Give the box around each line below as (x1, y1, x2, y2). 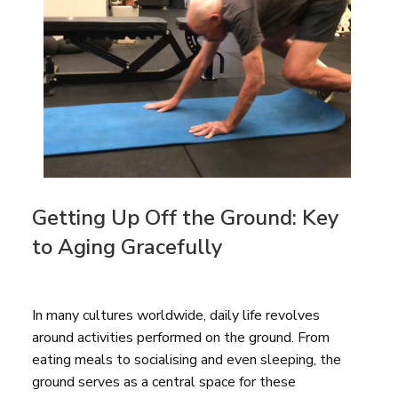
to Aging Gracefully (32, 232, 222, 261)
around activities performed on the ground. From (32, 327, 330, 347)
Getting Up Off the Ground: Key (32, 203, 338, 232)
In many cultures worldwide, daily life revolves (32, 305, 320, 325)
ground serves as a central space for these (32, 371, 296, 392)
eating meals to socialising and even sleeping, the (32, 349, 341, 370)
